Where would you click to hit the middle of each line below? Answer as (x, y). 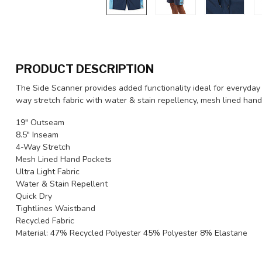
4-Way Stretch (43, 147)
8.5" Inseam (37, 135)
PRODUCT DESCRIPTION (85, 69)
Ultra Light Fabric (48, 171)
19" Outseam (40, 122)
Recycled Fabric (45, 220)
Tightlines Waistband (56, 208)
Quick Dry (34, 196)
